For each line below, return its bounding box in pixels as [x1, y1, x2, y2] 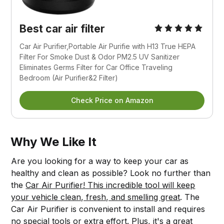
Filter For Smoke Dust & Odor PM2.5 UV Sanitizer [19, 52, 180, 61]
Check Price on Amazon [70, 95, 153, 104]
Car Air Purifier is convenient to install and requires [11, 203, 205, 214]
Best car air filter [19, 22, 105, 35]
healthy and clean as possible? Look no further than [11, 167, 211, 178]
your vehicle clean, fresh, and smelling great [11, 191, 180, 202]
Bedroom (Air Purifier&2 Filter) [19, 73, 118, 82]
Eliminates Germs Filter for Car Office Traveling [19, 62, 173, 71]
